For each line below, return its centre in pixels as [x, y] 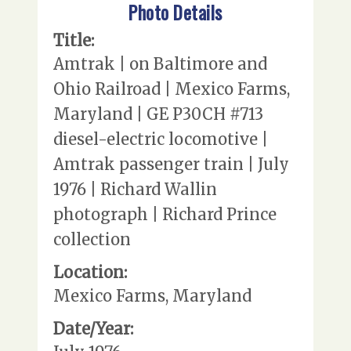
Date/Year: [93, 329]
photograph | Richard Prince [165, 215]
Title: [74, 41]
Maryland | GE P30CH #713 [158, 114]
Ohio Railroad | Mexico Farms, [172, 89]
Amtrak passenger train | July [171, 165]
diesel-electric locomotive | [161, 139]
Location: [90, 273]
